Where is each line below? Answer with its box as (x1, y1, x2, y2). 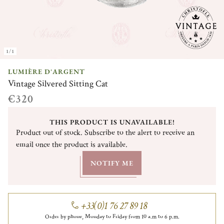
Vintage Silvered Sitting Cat (8, 77, 108, 89)
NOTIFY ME (90, 158, 133, 167)
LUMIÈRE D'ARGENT (8, 66, 85, 76)
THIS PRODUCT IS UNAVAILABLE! (49, 117, 175, 126)
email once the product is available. (16, 139, 127, 150)
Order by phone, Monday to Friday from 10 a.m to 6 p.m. (44, 212, 179, 220)
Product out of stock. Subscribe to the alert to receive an (16, 127, 194, 138)
